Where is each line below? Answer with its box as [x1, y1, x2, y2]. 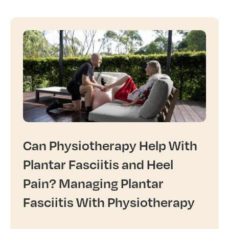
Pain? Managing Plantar [23, 174, 164, 191]
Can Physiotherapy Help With [23, 136, 197, 153]
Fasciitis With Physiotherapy [23, 193, 197, 210]
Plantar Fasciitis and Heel [23, 155, 173, 172]
